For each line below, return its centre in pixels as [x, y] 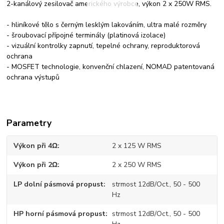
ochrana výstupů [33, 77]
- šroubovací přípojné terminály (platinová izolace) [86, 35]
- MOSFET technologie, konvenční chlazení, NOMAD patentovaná [111, 66]
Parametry [29, 123]
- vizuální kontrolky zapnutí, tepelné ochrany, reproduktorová [103, 45]
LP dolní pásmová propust [59, 184]
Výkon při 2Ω [36, 165]
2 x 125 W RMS [136, 145]
